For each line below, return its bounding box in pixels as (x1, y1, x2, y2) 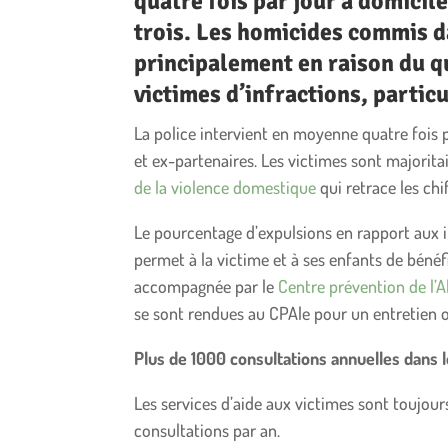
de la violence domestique (134, 175, 317, 198)
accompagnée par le (134, 274, 279, 297)
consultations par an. (134, 418, 281, 441)
